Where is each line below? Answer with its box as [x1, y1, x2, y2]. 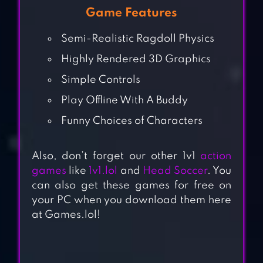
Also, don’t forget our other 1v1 [31, 151, 201, 162]
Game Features [85, 7, 177, 20]
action [200, 151, 232, 162]
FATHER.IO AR [106, 238, 198, 251]
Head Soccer [142, 166, 208, 177]
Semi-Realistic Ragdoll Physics [60, 33, 214, 45]
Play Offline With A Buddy [60, 95, 188, 106]
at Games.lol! [31, 210, 100, 221]
